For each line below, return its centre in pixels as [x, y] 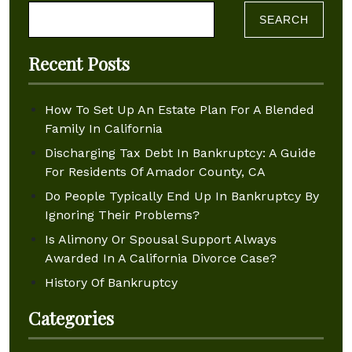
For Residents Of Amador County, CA [155, 172]
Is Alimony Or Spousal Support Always [160, 239]
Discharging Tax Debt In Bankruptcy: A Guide [180, 153]
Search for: [61, 10]
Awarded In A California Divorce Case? [160, 258]
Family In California [103, 128]
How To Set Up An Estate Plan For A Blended [179, 110]
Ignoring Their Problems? [122, 215]
